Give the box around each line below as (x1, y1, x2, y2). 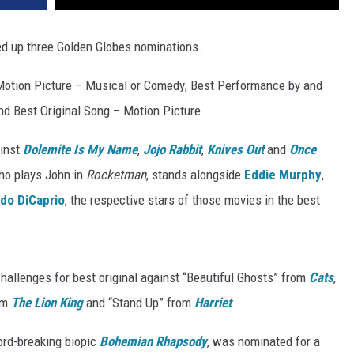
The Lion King (11, 295, 83, 311)
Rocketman (86, 167, 146, 183)
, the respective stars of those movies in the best (65, 192, 320, 209)
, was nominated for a (207, 333, 320, 350)
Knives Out (207, 141, 264, 158)
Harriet (194, 295, 232, 311)
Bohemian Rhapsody (100, 333, 207, 350)
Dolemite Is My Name (23, 141, 137, 158)
